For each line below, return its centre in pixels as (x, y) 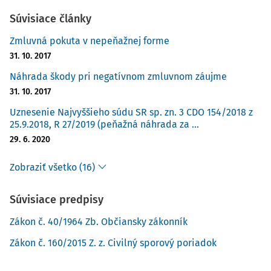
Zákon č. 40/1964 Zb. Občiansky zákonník (99, 222)
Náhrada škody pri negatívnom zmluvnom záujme (118, 77)
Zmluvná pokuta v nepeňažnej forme (90, 41)
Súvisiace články (51, 19)
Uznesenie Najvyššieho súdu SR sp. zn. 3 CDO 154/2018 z (131, 112)
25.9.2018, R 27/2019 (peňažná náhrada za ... (104, 124)
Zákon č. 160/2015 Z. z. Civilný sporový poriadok (113, 243)
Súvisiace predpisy (57, 200)
